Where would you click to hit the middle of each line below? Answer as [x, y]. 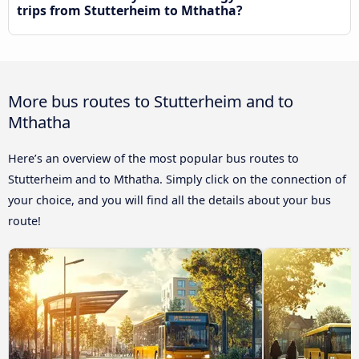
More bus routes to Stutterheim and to [151, 101]
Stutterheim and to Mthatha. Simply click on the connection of [177, 179]
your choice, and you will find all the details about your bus [169, 200]
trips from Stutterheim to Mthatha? [130, 11]
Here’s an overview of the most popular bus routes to [153, 159]
